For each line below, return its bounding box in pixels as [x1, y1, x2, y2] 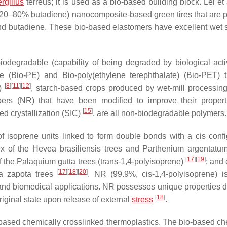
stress [132, 195, 153, 204]
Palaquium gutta [17, 157, 76, 166]
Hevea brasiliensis [32, 144, 101, 153]
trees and [101, 144, 143, 153]
